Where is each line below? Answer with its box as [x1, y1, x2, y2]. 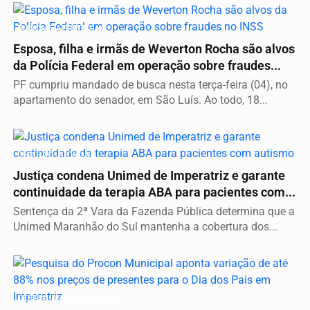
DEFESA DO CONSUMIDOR [17, 293, 122, 304]
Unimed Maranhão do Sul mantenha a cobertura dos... [13, 220, 277, 234]
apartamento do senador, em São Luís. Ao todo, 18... [13, 93, 268, 107]
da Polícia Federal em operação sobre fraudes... [13, 59, 281, 73]
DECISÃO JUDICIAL [17, 149, 95, 161]
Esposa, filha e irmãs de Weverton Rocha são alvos [13, 42, 295, 57]
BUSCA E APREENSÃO [17, 23, 107, 34]
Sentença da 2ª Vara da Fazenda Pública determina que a [13, 205, 295, 219]
